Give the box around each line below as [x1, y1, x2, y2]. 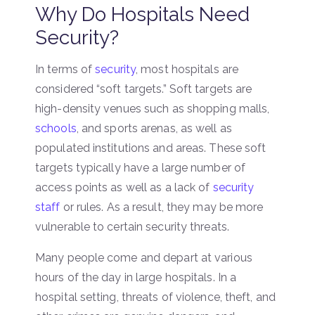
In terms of [35, 62, 96, 76]
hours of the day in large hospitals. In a [35, 270, 237, 284]
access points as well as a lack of [35, 180, 213, 194]
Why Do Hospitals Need [35, 2, 250, 26]
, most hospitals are [136, 62, 239, 76]
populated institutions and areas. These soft [35, 141, 266, 155]
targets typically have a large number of [35, 160, 246, 174]
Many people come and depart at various [35, 250, 252, 264]
